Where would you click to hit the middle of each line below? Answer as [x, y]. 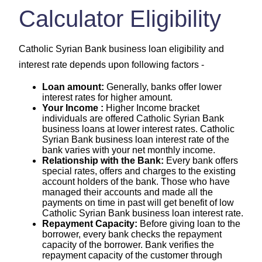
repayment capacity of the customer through [132, 255]
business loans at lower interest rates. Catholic [138, 129]
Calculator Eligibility [120, 18]
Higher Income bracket [151, 108]
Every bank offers [201, 160]
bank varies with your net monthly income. [129, 150]
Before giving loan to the [189, 223]
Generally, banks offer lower [163, 87]
